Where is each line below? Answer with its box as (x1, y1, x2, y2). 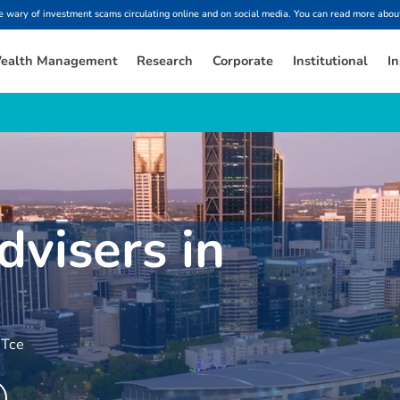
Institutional (293, 51, 369, 70)
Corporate (212, 51, 274, 70)
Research (137, 51, 194, 70)
